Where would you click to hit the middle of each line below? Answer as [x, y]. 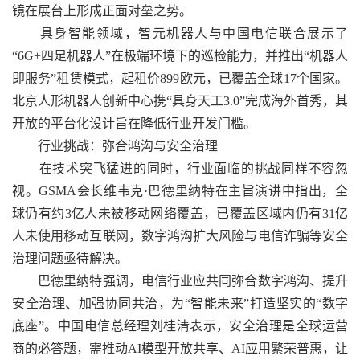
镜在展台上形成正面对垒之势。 [102, 11]
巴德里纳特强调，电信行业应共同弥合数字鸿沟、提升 [180, 281]
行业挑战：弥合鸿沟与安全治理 [115, 146]
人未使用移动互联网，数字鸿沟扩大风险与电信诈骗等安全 [180, 236]
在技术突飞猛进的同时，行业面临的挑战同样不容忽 [180, 168]
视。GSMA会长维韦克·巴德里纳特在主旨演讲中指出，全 [180, 191]
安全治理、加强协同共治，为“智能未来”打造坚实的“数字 [180, 303]
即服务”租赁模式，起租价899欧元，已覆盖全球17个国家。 [180, 78]
